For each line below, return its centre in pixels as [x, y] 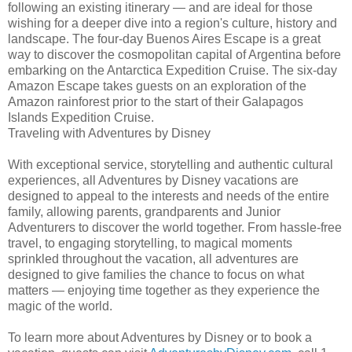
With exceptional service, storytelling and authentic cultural [170, 164]
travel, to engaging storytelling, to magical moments [150, 243]
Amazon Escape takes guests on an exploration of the [157, 86]
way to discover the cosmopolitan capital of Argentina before [174, 54]
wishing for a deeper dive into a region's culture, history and [172, 23]
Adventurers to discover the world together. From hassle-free [175, 227]
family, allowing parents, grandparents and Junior [144, 211]
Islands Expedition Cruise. [81, 117]
